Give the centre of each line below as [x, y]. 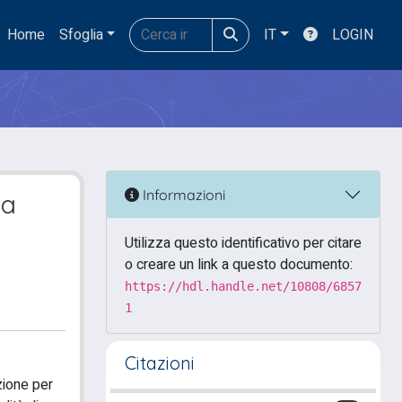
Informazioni [182, 194]
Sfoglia [81, 35]
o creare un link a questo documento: [239, 265]
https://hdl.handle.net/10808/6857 [243, 286]
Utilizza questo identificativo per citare [243, 243]
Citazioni [160, 363]
